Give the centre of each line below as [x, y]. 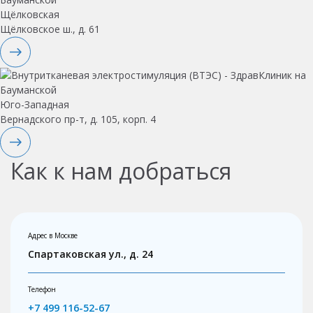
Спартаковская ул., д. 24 [90, 254]
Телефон [42, 289]
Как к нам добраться [121, 170]
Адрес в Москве [53, 235]
